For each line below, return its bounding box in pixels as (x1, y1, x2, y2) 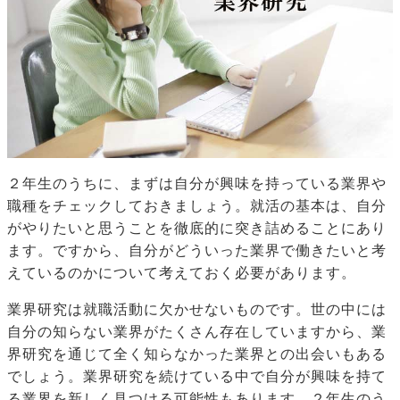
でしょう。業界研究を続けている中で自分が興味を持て (7, 369, 387, 385)
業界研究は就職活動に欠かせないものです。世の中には (7, 302, 387, 318)
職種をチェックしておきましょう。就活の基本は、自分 (7, 198, 387, 214)
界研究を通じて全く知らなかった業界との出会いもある (7, 346, 387, 362)
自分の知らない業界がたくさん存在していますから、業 (7, 324, 387, 340)
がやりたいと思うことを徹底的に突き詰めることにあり (7, 221, 387, 237)
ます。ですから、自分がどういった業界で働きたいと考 (7, 243, 387, 259)
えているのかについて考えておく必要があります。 (7, 265, 356, 281)
